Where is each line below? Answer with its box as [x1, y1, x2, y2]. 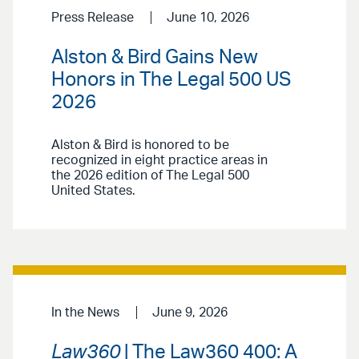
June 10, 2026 [166, 11, 249, 25]
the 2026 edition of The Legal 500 [51, 168, 249, 182]
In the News [51, 305, 119, 319]
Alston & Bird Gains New [51, 47, 258, 67]
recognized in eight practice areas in [51, 153, 268, 167]
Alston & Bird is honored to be [51, 138, 229, 151]
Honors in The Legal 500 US [51, 70, 291, 90]
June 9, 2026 [151, 305, 228, 319]
